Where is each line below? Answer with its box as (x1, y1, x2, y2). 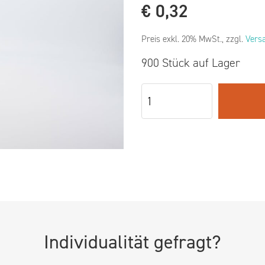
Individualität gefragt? (44, 229, 221, 254)
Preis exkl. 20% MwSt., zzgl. (141, 33, 245, 46)
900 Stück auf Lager (141, 55, 240, 71)
